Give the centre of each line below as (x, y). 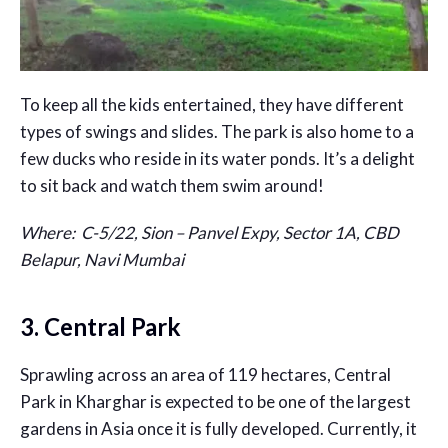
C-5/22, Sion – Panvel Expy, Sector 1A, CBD (240, 232)
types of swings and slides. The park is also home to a (217, 131)
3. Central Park (100, 326)
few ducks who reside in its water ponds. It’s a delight (217, 158)
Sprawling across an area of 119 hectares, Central (205, 374)
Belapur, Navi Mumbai (102, 259)
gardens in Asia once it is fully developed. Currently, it (218, 428)
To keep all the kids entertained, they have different (212, 104)
